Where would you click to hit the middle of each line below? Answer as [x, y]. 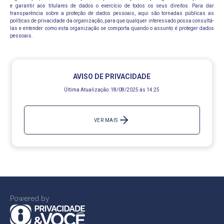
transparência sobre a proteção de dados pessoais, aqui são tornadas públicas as [112, 13]
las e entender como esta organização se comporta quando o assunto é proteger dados [112, 28]
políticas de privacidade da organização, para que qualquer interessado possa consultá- [112, 21]
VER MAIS [106, 120]
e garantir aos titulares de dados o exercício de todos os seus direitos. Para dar [112, 6]
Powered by [30, 198]
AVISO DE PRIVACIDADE [112, 76]
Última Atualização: [87, 90]
